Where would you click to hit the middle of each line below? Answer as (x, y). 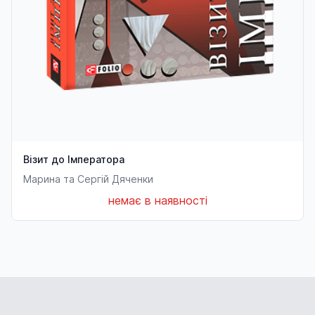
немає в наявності (157, 201)
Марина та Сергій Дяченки (88, 179)
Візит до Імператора (88, 160)
